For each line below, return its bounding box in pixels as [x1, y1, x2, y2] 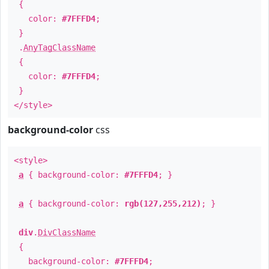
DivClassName [38, 228, 95, 237]
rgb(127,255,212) [124, 199, 201, 208]
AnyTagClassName [23, 43, 95, 52]
